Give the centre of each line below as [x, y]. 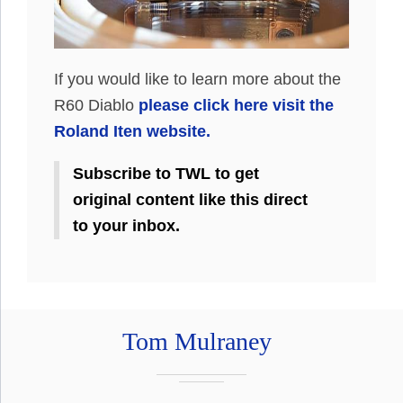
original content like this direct [190, 200]
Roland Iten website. [132, 132]
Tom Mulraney [197, 342]
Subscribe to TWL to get [166, 174]
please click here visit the [236, 106]
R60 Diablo [96, 106]
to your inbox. [126, 226]
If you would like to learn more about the [197, 80]
